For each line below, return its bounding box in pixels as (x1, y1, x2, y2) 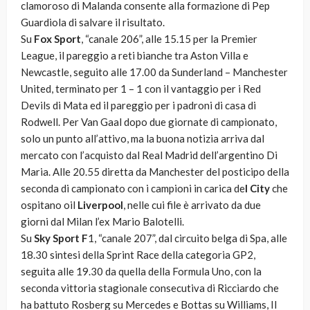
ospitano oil (21, 199, 77, 212)
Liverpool (77, 199, 123, 212)
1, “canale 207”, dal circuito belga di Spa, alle (88, 232, 287, 245)
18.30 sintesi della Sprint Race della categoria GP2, (21, 248, 255, 262)
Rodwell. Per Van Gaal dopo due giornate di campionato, (21, 116, 277, 129)
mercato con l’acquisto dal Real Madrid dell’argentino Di (21, 149, 277, 162)
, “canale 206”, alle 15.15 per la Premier (81, 33, 257, 46)
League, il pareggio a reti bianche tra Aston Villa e (21, 49, 248, 62)
